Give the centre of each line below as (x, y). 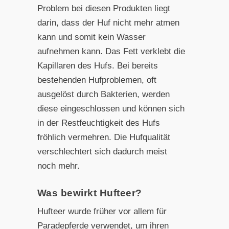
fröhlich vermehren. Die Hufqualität (104, 137)
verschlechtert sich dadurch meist (102, 151)
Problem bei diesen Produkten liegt (104, 8)
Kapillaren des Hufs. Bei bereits (97, 65)
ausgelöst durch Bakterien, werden (103, 94)
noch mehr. (58, 166)
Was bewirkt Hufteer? (89, 193)
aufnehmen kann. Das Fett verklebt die (111, 51)
